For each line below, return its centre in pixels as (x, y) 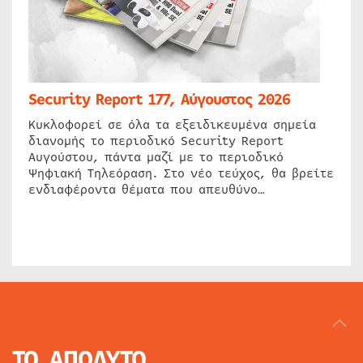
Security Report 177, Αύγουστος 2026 (159, 99)
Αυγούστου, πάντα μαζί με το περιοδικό (156, 157)
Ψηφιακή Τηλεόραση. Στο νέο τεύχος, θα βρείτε (181, 173)
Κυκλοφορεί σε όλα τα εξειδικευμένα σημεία (172, 124)
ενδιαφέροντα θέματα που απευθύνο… (147, 189)
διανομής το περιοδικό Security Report (156, 141)
